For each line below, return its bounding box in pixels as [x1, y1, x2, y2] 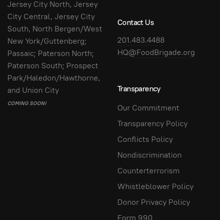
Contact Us [117, 17, 154, 27]
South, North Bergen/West [7, 24, 102, 34]
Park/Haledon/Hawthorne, [7, 73, 100, 83]
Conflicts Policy [117, 134, 173, 144]
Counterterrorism [117, 165, 180, 176]
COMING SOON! [7, 100, 46, 107]
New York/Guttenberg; [7, 36, 86, 46]
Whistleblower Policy [117, 181, 193, 192]
